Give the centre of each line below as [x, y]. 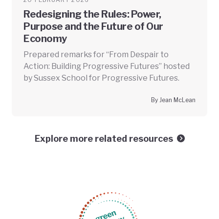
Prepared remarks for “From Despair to [96, 54]
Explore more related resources [104, 138]
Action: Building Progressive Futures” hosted [107, 66]
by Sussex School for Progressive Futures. [101, 78]
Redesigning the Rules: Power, [92, 14]
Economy [45, 38]
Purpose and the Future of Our [93, 26]
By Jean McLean [173, 100]
